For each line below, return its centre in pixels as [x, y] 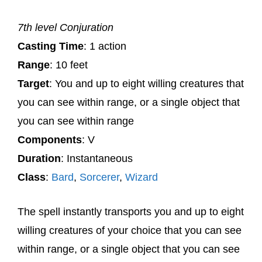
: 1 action [105, 46]
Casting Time [51, 46]
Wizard [142, 177]
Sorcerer [99, 177]
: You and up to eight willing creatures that [146, 84]
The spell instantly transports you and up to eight [131, 212]
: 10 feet [69, 65]
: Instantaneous [97, 158]
